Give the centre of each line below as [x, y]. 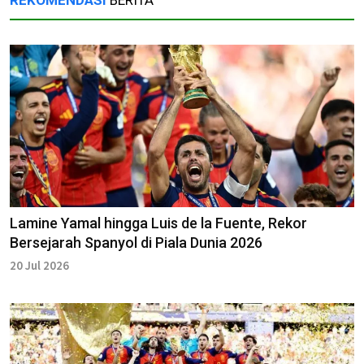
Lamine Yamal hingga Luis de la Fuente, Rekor [158, 223]
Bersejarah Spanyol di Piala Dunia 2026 [136, 242]
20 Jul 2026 [39, 265]
